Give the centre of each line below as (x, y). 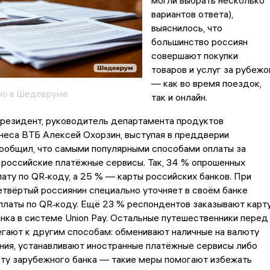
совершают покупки (194, 56)
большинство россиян (199, 42)
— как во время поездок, (206, 83)
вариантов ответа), (192, 14)
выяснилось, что (187, 28)
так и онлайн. (179, 97)
